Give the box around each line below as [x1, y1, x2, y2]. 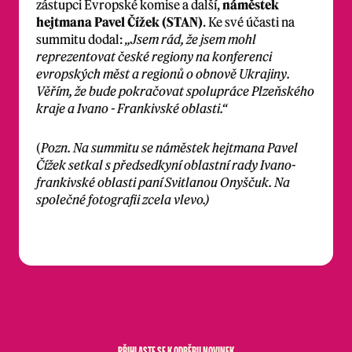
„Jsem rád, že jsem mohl [125, 31, 256, 47]
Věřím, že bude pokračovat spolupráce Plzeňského [36, 82, 314, 99]
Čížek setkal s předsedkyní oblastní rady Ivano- [36, 156, 295, 173]
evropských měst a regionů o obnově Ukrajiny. [36, 65, 290, 82]
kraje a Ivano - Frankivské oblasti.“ [36, 100, 227, 116]
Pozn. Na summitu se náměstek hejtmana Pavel [41, 139, 298, 156]
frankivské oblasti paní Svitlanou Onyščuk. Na [36, 174, 290, 190]
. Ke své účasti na [203, 13, 295, 30]
